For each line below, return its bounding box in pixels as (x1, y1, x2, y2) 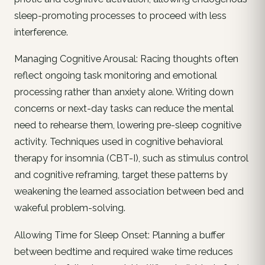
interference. (14, 26, 68, 38)
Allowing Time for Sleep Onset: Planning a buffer (14, 230, 225, 241)
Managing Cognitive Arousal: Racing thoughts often (14, 53, 238, 65)
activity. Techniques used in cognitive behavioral (14, 136, 223, 148)
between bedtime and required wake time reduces (14, 246, 233, 258)
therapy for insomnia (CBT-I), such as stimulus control (14, 153, 248, 164)
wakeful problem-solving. (14, 202, 125, 214)
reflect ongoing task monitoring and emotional (14, 70, 217, 82)
